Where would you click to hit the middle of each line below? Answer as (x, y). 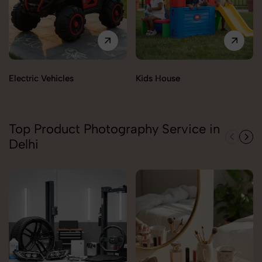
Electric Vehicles (41, 79)
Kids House (158, 79)
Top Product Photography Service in (114, 129)
